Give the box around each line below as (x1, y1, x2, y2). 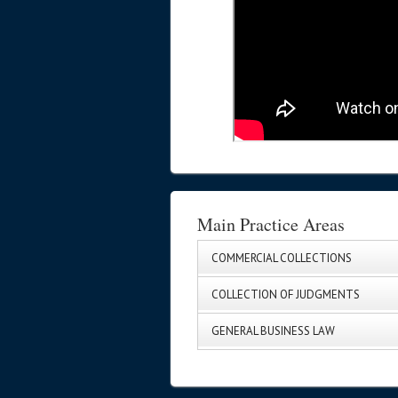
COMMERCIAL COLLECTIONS (211, 251, 352, 266)
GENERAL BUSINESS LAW (211, 323, 335, 338)
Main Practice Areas (197, 212, 345, 236)
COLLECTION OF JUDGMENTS (211, 287, 360, 302)
